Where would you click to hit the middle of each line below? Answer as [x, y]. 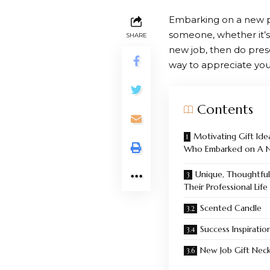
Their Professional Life [226, 187]
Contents [225, 109]
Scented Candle [232, 208]
